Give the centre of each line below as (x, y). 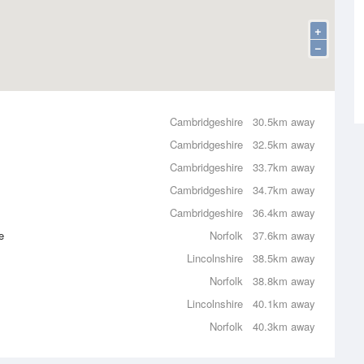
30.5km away (284, 121)
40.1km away (284, 303)
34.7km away (284, 190)
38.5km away (284, 258)
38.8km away (284, 281)
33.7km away (284, 167)
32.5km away (284, 144)
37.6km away (284, 235)
